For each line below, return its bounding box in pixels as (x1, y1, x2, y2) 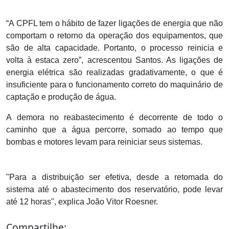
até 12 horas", (6, 197, 58, 206)
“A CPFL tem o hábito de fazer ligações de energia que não (6, 18, 223, 28)
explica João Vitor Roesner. (58, 197, 158, 206)
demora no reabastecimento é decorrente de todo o (12, 112, 223, 122)
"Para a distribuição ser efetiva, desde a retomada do (6, 172, 223, 181)
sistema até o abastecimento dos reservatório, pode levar (6, 185, 223, 194)
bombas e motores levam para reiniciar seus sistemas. (6, 137, 202, 146)
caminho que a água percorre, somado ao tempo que (6, 125, 223, 134)
